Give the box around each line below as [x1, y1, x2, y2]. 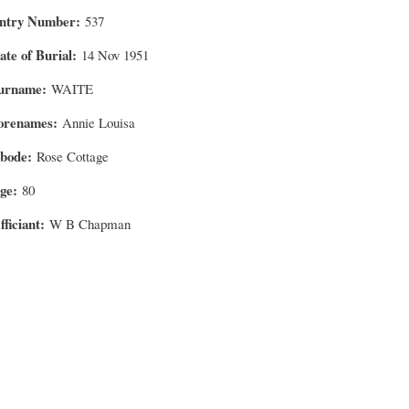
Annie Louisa [58, 112, 136, 131]
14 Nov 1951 [81, 45, 150, 64]
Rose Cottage [37, 146, 110, 165]
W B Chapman [49, 214, 131, 233]
